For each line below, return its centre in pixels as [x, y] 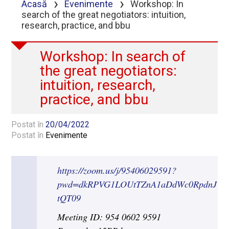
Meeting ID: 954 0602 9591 [109, 217]
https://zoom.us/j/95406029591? [117, 170]
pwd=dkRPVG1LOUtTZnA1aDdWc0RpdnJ [137, 184]
